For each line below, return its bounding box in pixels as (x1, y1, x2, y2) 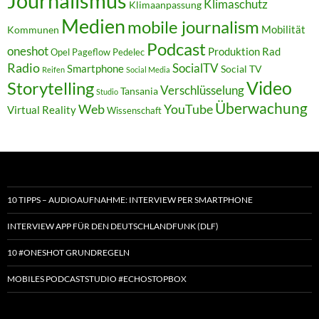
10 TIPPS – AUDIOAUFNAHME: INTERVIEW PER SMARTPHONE (7, 194, 253, 205)
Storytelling (7, 78, 94, 98)
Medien (61, 14, 125, 38)
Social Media (126, 64, 170, 74)
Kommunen (7, 23, 59, 36)
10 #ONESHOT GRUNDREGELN (7, 246, 130, 258)
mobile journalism (127, 16, 259, 37)
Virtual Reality (7, 103, 76, 116)
